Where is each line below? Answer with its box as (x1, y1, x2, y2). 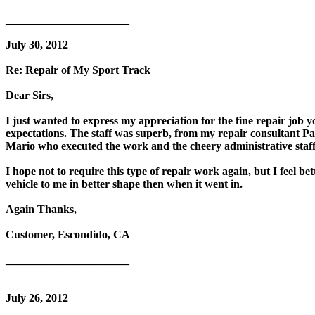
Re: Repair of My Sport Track (6, 63, 150, 76)
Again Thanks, (6, 202, 77, 215)
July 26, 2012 (6, 291, 68, 304)
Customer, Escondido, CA (6, 228, 130, 240)
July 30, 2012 (6, 38, 68, 51)
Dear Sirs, (6, 89, 53, 101)
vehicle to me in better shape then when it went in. (6, 177, 243, 190)
